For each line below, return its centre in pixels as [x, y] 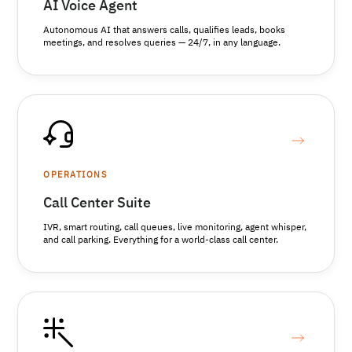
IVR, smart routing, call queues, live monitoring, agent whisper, [175, 228]
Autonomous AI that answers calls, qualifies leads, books [165, 30]
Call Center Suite [97, 204]
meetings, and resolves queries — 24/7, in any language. [162, 43]
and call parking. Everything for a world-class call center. [161, 241]
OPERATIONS [75, 175]
